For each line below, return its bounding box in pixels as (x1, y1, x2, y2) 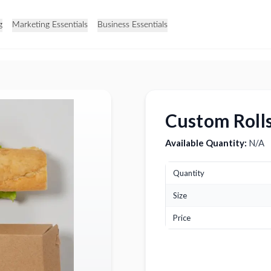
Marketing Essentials (12, 21, 88, 29)
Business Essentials (97, 21, 168, 29)
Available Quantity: (165, 137, 247, 148)
